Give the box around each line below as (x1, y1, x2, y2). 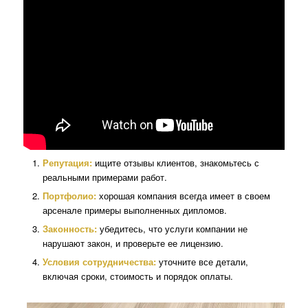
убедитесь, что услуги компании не (96, 222, 247, 236)
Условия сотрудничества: (42, 255, 156, 269)
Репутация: (42, 156, 92, 170)
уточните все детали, (155, 255, 248, 269)
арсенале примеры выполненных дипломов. (42, 203, 227, 217)
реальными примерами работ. (42, 170, 167, 184)
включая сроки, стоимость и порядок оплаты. (42, 269, 233, 283)
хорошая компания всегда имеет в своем (96, 189, 270, 203)
